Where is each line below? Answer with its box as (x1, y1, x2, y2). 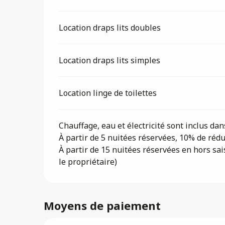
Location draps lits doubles (59, 22, 161, 33)
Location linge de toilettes (59, 87, 157, 98)
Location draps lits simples (59, 54, 161, 66)
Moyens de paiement (44, 197, 161, 213)
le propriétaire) (59, 156, 118, 167)
